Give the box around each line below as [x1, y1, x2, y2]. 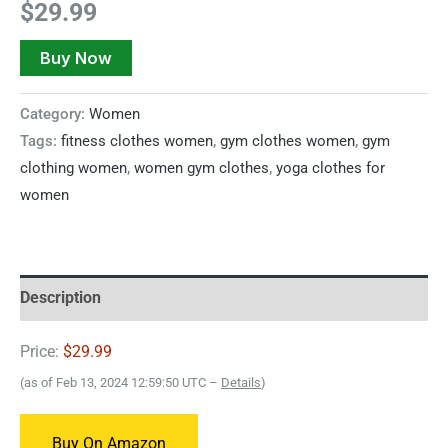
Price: [20, 342, 63, 362]
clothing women [20, 158, 127, 177]
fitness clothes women [61, 131, 213, 150]
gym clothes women [220, 131, 355, 150]
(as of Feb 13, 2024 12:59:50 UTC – [20, 375, 221, 391]
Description [20, 287, 101, 307]
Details [221, 375, 261, 391]
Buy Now [40, 48, 112, 69]
